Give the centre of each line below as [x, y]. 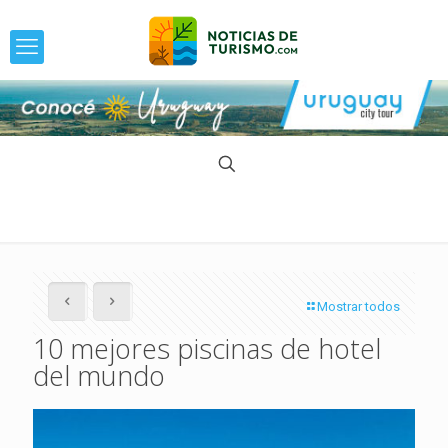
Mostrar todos [358, 306]
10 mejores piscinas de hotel [207, 348]
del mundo [99, 375]
